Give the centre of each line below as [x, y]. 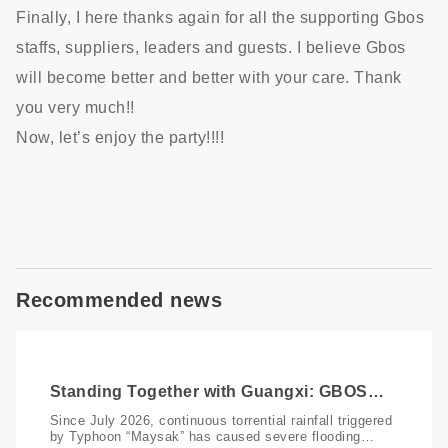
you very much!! [75, 107]
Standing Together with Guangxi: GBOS [208, 392]
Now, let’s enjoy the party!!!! [120, 137]
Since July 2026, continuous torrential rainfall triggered [221, 420]
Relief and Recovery [131, 430]
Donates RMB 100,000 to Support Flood [208, 411]
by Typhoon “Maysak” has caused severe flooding [205, 436]
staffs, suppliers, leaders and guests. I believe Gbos [211, 47]
